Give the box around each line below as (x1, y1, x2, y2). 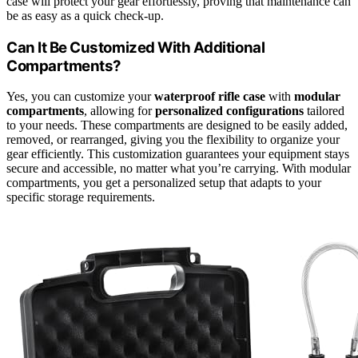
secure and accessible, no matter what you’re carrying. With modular (6, 161, 351, 176)
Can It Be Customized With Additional (6, 38, 265, 57)
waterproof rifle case (154, 89, 265, 104)
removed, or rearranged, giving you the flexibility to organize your (6, 133, 340, 147)
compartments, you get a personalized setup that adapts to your (6, 176, 321, 190)
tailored (304, 104, 344, 118)
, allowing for (84, 104, 155, 118)
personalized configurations (155, 104, 304, 118)
